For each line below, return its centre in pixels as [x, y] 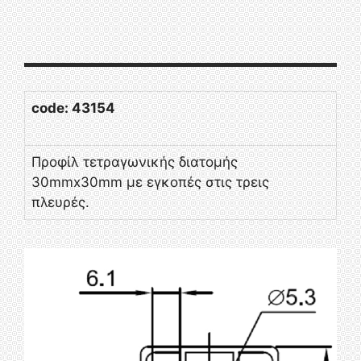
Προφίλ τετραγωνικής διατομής [135, 162]
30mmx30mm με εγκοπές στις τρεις [150, 182]
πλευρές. [60, 202]
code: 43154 [73, 108]
